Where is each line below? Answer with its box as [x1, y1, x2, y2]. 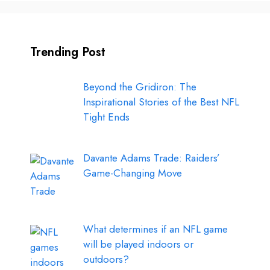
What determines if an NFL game [83, 222, 228, 237]
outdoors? [83, 252, 129, 267]
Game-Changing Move [83, 165, 182, 180]
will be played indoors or [83, 237, 193, 252]
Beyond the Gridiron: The [83, 79, 196, 94]
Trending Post [30, 43, 105, 61]
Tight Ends [83, 109, 130, 124]
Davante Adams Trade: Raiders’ [83, 150, 220, 165]
